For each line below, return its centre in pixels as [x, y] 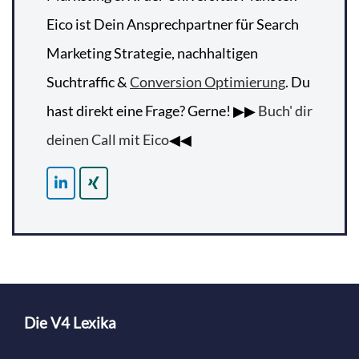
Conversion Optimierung [208, 81]
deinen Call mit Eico [108, 139]
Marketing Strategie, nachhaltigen [152, 52]
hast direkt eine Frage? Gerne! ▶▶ [152, 110]
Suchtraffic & [88, 81]
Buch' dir [285, 110]
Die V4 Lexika [70, 323]
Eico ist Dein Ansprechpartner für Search [173, 24]
